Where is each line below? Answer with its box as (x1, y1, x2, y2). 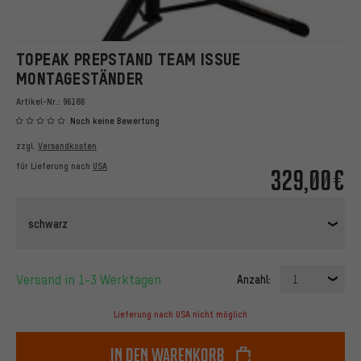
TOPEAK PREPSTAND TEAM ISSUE (16, 50, 241, 68)
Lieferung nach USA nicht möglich (114, 309, 247, 321)
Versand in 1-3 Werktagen (23, 271, 161, 288)
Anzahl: (237, 272, 271, 287)
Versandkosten (38, 140, 97, 152)
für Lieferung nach (16, 160, 93, 172)
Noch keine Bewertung (70, 115, 160, 127)
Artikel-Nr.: (16, 96, 63, 107)
